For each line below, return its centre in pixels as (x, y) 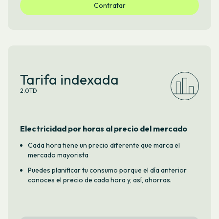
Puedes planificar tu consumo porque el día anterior (107, 170)
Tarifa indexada (69, 79)
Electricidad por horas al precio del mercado (103, 128)
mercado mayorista (58, 155)
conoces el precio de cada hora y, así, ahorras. (99, 180)
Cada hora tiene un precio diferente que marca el (104, 145)
